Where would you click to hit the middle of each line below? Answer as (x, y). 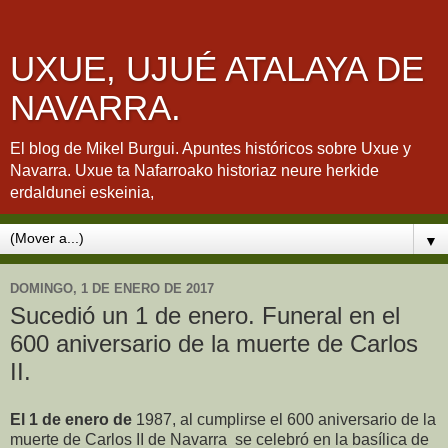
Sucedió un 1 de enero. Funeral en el (205, 315)
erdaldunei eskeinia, (82, 192)
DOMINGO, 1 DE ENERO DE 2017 (112, 288)
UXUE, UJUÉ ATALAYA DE (217, 69)
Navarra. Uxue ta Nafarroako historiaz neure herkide (194, 170)
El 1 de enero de (73, 419)
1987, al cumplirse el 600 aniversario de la (286, 419)
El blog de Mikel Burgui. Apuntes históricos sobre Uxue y (210, 148)
